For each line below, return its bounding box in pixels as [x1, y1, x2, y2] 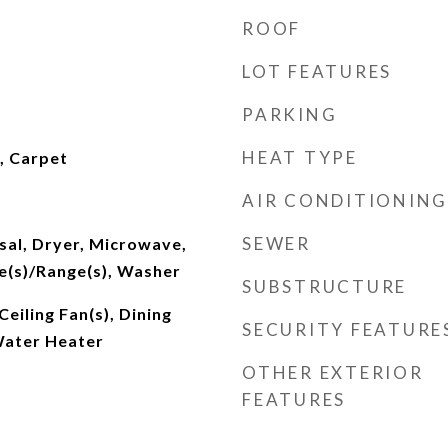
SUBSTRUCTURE [242, 276, 407, 297]
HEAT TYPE [242, 147, 358, 168]
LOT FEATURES [242, 61, 392, 82]
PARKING [242, 104, 338, 125]
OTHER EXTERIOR [242, 362, 424, 383]
